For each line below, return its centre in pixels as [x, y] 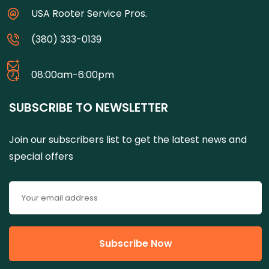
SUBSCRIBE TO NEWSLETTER [89, 107]
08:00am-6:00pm [73, 74]
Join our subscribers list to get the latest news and [128, 139]
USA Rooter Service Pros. [89, 13]
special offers [41, 156]
